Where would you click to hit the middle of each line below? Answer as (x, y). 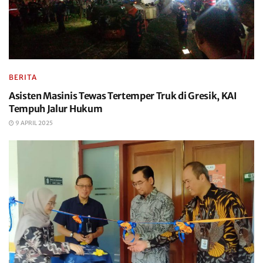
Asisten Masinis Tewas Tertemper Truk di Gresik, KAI (123, 96)
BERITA (23, 77)
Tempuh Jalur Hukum (56, 109)
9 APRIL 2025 (33, 123)
